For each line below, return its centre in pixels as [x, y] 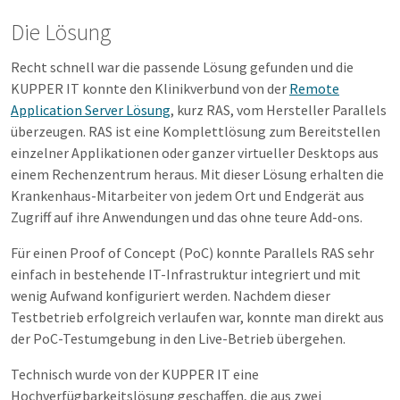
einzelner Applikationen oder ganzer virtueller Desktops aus [195, 153]
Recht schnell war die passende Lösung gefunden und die [182, 67]
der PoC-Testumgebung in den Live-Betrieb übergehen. [178, 339]
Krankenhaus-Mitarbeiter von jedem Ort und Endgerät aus [187, 196]
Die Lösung [61, 32]
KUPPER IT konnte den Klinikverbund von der [150, 89]
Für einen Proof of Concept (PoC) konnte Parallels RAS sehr [192, 253]
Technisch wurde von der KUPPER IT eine [135, 375]
